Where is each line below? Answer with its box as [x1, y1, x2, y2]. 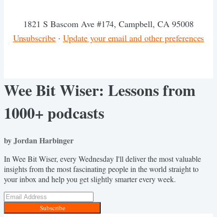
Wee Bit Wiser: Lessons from [4, 78, 196, 102]
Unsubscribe [13, 31, 56, 44]
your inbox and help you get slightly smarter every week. [4, 173, 176, 184]
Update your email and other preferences [63, 31, 204, 44]
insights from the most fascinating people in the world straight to [4, 163, 199, 174]
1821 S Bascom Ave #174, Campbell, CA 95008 [23, 17, 194, 30]
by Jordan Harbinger [4, 134, 74, 146]
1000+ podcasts [4, 101, 104, 124]
